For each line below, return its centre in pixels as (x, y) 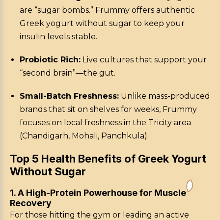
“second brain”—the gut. (68, 73)
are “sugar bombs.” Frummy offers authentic (107, 10)
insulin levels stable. (58, 37)
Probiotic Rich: (50, 60)
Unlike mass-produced (165, 96)
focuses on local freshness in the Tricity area (105, 123)
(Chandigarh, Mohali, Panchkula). (84, 136)
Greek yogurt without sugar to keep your (102, 24)
